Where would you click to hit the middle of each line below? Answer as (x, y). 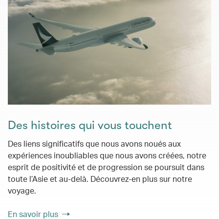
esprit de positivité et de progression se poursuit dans (106, 167)
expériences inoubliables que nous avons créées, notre (107, 155)
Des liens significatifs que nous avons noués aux (94, 143)
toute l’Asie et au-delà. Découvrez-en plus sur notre (100, 179)
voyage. (22, 190)
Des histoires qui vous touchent (90, 125)
